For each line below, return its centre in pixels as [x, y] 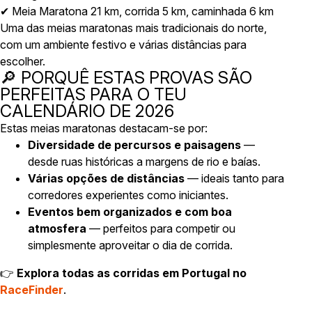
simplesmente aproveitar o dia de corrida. [130, 245]
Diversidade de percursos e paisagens [134, 145]
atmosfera [57, 228]
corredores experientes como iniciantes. [128, 195]
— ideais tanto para [234, 178]
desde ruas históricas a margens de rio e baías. [144, 162]
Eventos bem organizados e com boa [130, 212]
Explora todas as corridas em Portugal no [132, 273]
